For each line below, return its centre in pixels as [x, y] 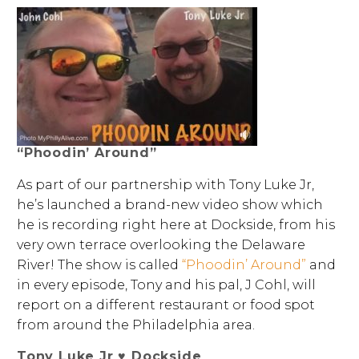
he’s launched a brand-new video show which [170, 205]
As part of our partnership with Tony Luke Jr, [165, 185]
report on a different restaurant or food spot [166, 305]
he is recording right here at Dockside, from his [176, 225]
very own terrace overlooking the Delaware [161, 245]
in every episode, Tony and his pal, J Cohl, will [166, 285]
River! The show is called [99, 265]
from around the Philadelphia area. [136, 325]
